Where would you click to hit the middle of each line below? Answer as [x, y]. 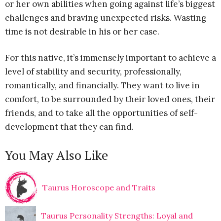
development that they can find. [69, 127]
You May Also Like [56, 155]
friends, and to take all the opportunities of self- [101, 113]
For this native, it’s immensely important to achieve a [110, 57]
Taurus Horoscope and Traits [99, 187]
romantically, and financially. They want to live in [102, 85]
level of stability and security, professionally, [93, 71]
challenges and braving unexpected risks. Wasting [106, 18]
